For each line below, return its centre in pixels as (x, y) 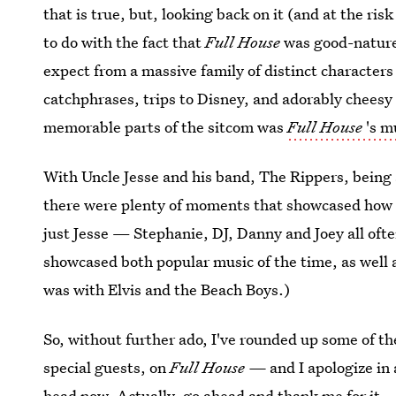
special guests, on (107, 367)
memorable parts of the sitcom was (166, 127)
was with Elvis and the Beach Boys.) (167, 289)
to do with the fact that (125, 42)
